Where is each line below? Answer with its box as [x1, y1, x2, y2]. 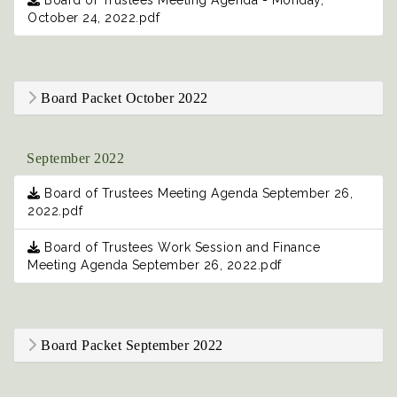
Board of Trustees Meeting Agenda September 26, [40, 186, 353, 201]
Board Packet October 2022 [36, 90, 208, 106]
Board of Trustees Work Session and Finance [40, 240, 320, 255]
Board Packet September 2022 [36, 338, 223, 354]
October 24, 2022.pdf [27, 11, 160, 26]
